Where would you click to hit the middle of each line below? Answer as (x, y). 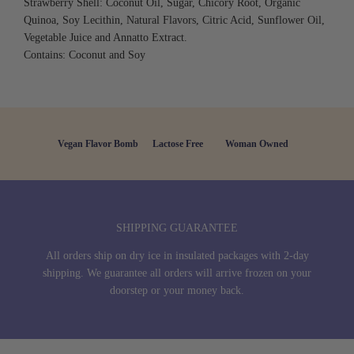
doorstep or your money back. (177, 290)
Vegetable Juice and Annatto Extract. (105, 38)
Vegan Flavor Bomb (98, 144)
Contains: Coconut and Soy (85, 55)
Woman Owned (257, 144)
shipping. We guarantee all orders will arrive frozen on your (177, 273)
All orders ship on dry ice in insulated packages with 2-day (177, 256)
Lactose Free (178, 144)
